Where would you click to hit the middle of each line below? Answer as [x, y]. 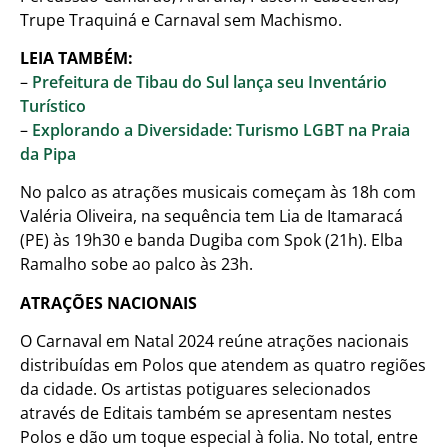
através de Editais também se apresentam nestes [206, 413]
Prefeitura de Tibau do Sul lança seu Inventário [209, 82]
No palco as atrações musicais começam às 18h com [218, 192]
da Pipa [48, 154]
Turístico [53, 106]
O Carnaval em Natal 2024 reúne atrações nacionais [214, 341]
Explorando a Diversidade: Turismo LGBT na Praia [221, 130]
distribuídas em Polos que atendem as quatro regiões [223, 365]
